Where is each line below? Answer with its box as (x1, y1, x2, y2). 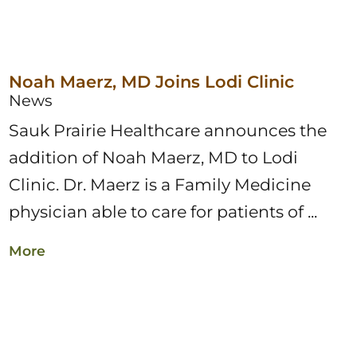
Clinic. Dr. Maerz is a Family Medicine (9, 175, 312, 195)
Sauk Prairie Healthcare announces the (9, 120, 328, 141)
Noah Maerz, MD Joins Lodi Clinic (9, 71, 295, 92)
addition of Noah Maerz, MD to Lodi (9, 147, 299, 168)
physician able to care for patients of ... (9, 202, 318, 222)
